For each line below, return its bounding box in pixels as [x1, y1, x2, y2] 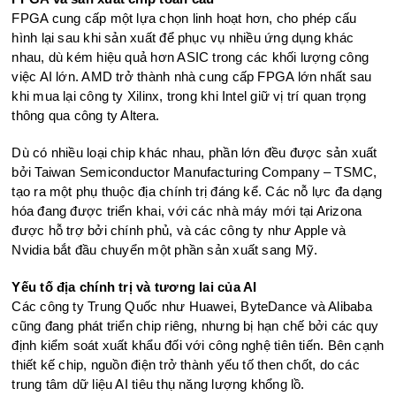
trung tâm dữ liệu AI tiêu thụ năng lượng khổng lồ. [11, 376, 305, 392]
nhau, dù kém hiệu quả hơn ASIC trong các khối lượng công [11, 49, 369, 65]
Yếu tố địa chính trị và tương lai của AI [11, 278, 257, 294]
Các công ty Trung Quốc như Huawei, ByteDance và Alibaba [11, 298, 372, 314]
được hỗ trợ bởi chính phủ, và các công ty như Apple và [11, 222, 346, 238]
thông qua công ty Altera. [11, 107, 160, 123]
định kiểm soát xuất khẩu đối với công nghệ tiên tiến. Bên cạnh [11, 337, 385, 353]
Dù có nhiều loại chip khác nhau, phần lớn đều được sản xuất [11, 144, 377, 160]
